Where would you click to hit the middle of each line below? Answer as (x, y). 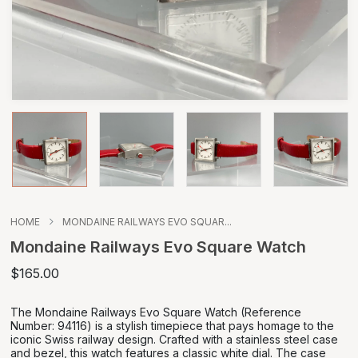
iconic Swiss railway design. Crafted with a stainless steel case (174, 339)
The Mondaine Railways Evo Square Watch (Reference (156, 312)
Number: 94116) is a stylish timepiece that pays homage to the (172, 325)
